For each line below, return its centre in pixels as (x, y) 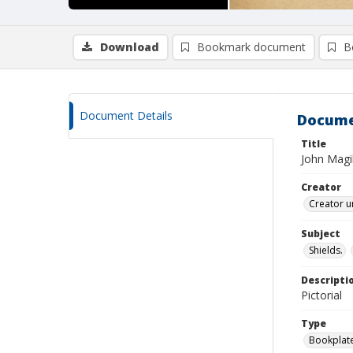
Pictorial (321, 295)
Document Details (126, 115)
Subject (321, 234)
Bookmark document (251, 47)
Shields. (326, 250)
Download (130, 47)
